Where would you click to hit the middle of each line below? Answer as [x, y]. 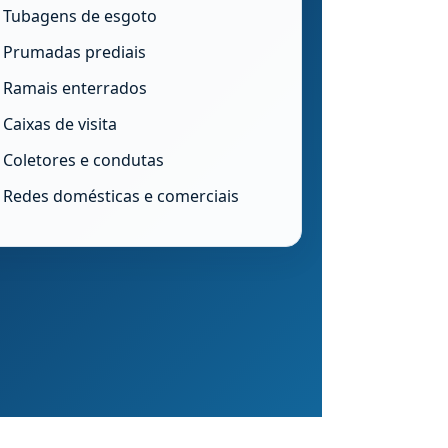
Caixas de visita [59, 124]
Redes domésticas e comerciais [120, 196]
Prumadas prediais [74, 52]
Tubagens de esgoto [79, 16]
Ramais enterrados [74, 88]
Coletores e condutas [83, 160]
